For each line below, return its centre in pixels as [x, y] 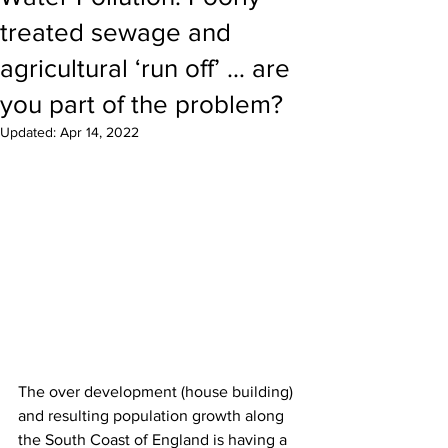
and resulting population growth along [153, 416]
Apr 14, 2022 [99, 132]
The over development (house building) [157, 392]
